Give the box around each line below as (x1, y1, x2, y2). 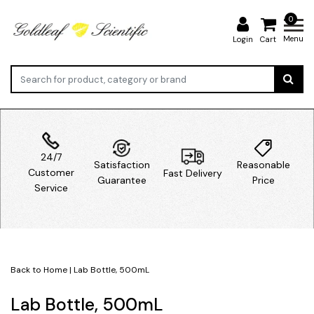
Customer (27, 165, 74, 179)
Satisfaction (93, 158, 150, 171)
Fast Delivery (163, 166, 222, 179)
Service (34, 181, 68, 194)
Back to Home (11, 264, 67, 275)
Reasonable (236, 158, 290, 171)
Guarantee (97, 173, 146, 186)
